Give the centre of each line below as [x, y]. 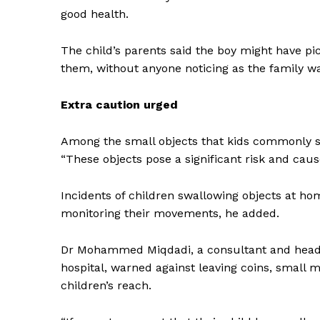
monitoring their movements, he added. [170, 214]
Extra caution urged [119, 105]
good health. [95, 14]
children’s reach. [106, 286]
